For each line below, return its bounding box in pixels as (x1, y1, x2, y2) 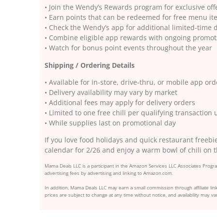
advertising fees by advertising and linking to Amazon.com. (45, 169, 173, 176)
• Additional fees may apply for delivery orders (45, 97, 195, 107)
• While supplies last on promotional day (45, 118, 176, 127)
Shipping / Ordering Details (45, 60, 135, 70)
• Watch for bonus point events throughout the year (45, 43, 212, 53)
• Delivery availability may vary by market (45, 87, 177, 97)
